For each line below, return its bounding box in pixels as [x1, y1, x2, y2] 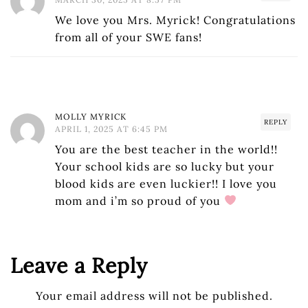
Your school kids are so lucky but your [55, 159, 274, 173]
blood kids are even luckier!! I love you [55, 176, 277, 190]
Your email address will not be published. [35, 288, 273, 302]
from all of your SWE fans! [55, 30, 202, 44]
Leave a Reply [10, 252, 148, 278]
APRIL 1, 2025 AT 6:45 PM [55, 123, 168, 134]
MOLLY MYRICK [55, 111, 126, 122]
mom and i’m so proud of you [55, 193, 224, 208]
